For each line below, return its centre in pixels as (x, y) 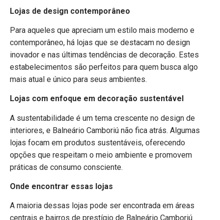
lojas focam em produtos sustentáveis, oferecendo (97, 142)
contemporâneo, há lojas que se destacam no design (100, 42)
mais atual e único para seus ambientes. (78, 79)
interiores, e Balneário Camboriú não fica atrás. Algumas (105, 130)
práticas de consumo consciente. (66, 167)
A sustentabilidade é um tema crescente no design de (102, 118)
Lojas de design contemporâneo (70, 11)
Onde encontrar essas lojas (61, 187)
